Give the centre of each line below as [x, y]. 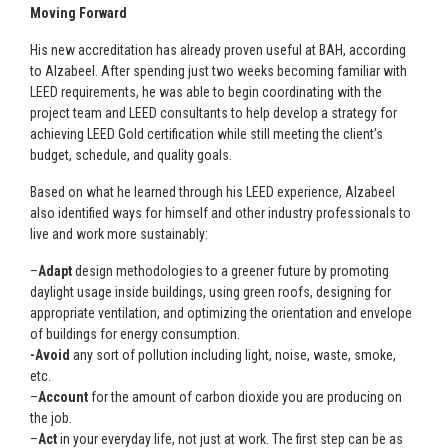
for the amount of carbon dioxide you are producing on [245, 397]
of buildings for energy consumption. [135, 334]
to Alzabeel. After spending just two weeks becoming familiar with [218, 71]
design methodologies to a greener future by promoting [230, 271]
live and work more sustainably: [119, 234]
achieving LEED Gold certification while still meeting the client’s [206, 134]
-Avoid [50, 355]
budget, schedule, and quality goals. [131, 155]
